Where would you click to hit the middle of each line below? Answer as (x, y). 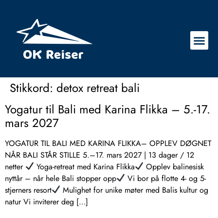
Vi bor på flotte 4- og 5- (166, 178)
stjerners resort (28, 190)
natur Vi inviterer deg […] (46, 201)
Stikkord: (33, 88)
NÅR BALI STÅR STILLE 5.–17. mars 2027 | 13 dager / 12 (100, 155)
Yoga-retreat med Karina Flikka (85, 166)
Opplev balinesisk (174, 166)
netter (15, 166)
